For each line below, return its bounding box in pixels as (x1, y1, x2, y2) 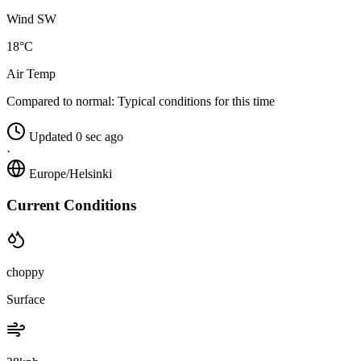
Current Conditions (6, 196, 136, 214)
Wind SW (6, 12, 56, 27)
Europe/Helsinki (29, 167, 112, 181)
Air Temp (6, 67, 56, 81)
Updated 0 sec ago (29, 130, 123, 144)
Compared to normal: (6, 94, 114, 109)
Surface (6, 292, 45, 306)
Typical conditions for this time (114, 94, 275, 109)
